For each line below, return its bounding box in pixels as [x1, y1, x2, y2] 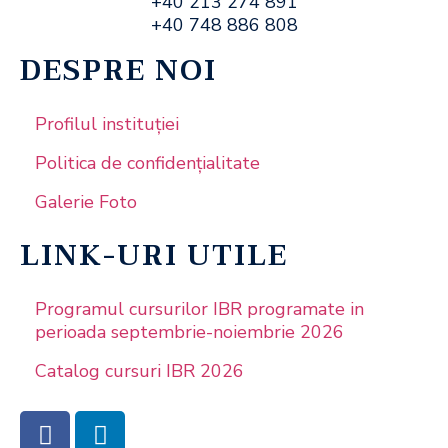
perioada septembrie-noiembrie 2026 [35, 320, 344, 345]
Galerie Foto [35, 190, 137, 215]
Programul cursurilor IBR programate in [35, 297, 364, 322]
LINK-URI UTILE [20, 232, 288, 281]
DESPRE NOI [20, 47, 217, 96]
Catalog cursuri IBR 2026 [35, 359, 244, 384]
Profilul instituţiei [35, 112, 179, 137]
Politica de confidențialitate [35, 151, 260, 176]
